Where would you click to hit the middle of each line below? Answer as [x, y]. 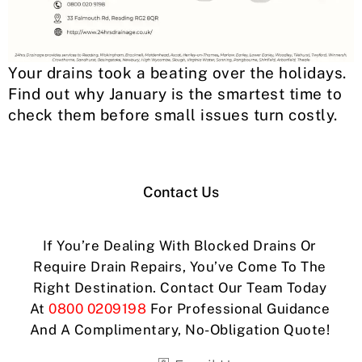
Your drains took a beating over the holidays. [177, 73]
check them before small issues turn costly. [173, 115]
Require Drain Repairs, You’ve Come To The [180, 267]
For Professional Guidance [238, 309]
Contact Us [181, 192]
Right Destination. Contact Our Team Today [180, 288]
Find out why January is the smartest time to [175, 94]
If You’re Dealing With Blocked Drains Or [179, 246]
